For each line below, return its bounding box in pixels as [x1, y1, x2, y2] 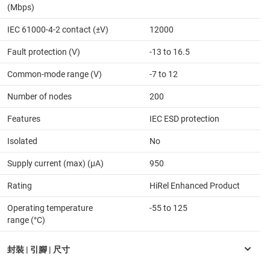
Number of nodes [7, 91, 72, 101]
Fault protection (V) [7, 46, 80, 57]
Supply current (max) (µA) [7, 158, 104, 168]
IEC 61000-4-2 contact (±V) [7, 24, 108, 34]
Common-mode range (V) [7, 69, 102, 79]
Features [7, 113, 40, 124]
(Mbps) [7, 2, 34, 12]
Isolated [7, 136, 37, 146]
